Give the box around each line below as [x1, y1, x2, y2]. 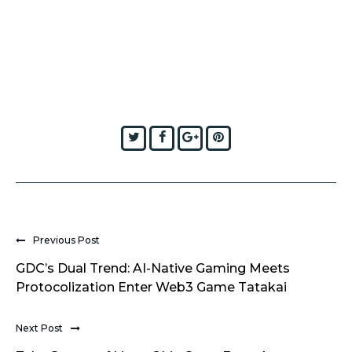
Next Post [16, 321, 63, 334]
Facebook [165, 129, 230, 145]
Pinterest [224, 129, 283, 145]
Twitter [139, 129, 185, 145]
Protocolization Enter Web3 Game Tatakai [16, 279, 287, 295]
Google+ [198, 129, 253, 145]
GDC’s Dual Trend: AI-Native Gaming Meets [16, 260, 290, 276]
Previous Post [33, 233, 100, 246]
